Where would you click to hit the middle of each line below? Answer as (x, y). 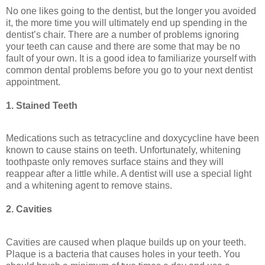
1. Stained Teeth (42, 105)
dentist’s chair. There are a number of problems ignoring (122, 34)
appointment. (33, 82)
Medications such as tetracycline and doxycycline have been (132, 138)
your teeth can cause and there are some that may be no (123, 46)
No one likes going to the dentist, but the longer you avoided (131, 11)
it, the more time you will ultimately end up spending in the (127, 22)
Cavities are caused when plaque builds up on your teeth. (126, 243)
